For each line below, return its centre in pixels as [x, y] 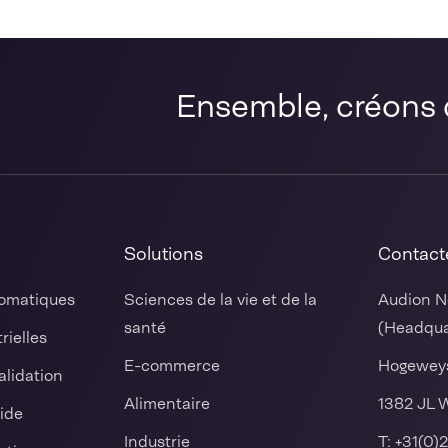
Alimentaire [167, 403]
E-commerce [172, 365]
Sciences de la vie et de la [220, 299]
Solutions [163, 254]
